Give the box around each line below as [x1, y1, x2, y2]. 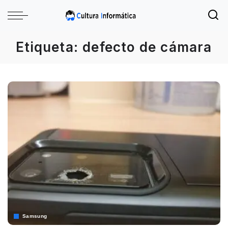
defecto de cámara [82, 39, 212, 55]
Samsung [22, 213, 47, 219]
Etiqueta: [16, 39, 83, 55]
